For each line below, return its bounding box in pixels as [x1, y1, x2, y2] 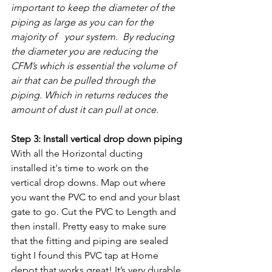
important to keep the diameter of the [11, 2, 177, 14]
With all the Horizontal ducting [11, 148, 145, 160]
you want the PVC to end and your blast [11, 191, 182, 203]
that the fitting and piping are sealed [11, 235, 171, 247]
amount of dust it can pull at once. [11, 104, 158, 116]
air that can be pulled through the [11, 75, 158, 87]
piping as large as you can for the [11, 16, 156, 29]
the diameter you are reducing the [11, 46, 160, 58]
